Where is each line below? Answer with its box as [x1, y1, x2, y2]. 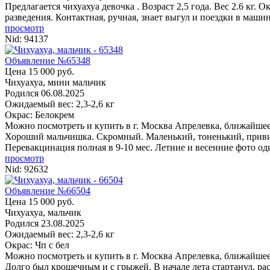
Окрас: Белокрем [5, 109, 74, 120]
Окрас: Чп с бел [5, 239, 69, 250]
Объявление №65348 [5, 55, 90, 66]
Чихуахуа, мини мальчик [5, 77, 106, 87]
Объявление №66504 [5, 185, 90, 196]
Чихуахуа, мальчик [5, 207, 81, 218]
